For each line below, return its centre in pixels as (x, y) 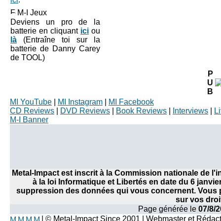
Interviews (190, 111)
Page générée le (168, 209)
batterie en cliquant (45, 31)
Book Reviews (141, 111)
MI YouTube (31, 102)
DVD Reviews (85, 111)
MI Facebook (131, 102)
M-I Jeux (32, 13)
